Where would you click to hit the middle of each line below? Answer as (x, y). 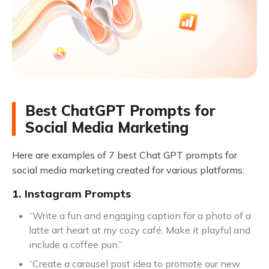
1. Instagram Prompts (71, 194)
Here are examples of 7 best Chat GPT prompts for (125, 155)
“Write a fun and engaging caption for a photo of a (140, 216)
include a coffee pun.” (76, 244)
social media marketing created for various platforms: (128, 170)
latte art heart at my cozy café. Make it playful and (140, 230)
